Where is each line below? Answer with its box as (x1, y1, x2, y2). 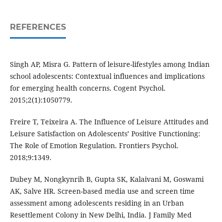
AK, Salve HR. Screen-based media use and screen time (9, 186, 195, 196)
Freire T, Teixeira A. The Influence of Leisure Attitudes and (9, 117, 209, 127)
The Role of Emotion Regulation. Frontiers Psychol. (9, 141, 178, 151)
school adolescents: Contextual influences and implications (9, 71, 205, 81)
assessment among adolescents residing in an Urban (9, 198, 184, 208)
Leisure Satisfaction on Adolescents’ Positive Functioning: (9, 129, 200, 139)
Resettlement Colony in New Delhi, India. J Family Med (9, 210, 192, 220)
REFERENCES (9, 22, 66, 32)
